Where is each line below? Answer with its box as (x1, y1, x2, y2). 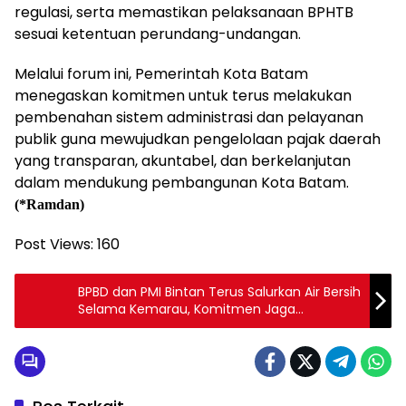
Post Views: (14, 233, 93, 255)
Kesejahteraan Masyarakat (78, 316, 246, 335)
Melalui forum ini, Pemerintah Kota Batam (14, 63, 308, 84)
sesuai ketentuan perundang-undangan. (14, 23, 301, 44)
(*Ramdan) (14, 196, 84, 212)
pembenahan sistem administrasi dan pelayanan (14, 106, 363, 128)
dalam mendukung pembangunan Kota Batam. (14, 171, 349, 193)
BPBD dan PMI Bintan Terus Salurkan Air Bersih (78, 282, 361, 301)
